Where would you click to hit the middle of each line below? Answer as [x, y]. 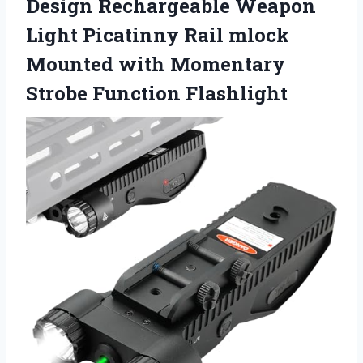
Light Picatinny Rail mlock [158, 34]
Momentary [228, 64]
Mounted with [98, 64]
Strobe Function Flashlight [157, 93]
